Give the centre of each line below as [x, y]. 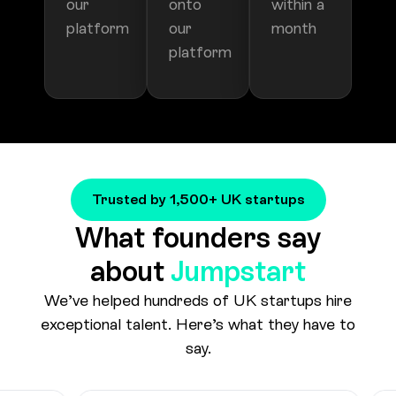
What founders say [198, 180]
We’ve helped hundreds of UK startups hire [198, 242]
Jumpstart [239, 213]
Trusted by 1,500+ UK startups [198, 141]
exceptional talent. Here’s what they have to [198, 266]
